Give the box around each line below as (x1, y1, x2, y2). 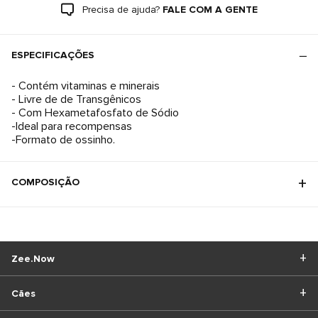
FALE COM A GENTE (162, 4, 258, 16)
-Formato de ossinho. (11, 133, 115, 147)
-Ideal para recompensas (11, 119, 132, 133)
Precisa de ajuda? (82, 4, 160, 16)
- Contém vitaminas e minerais (11, 79, 160, 93)
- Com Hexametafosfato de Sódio (11, 106, 179, 120)
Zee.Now (11, 252, 55, 265)
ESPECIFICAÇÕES (11, 49, 94, 61)
